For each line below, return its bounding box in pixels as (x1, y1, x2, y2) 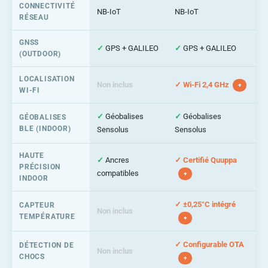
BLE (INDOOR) (19, 124, 71, 133)
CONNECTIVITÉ (19, 1, 75, 10)
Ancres (103, 155, 129, 165)
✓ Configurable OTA (175, 239, 244, 249)
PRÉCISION (19, 162, 61, 171)
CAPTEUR (19, 200, 55, 209)
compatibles (97, 168, 139, 178)
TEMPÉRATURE (19, 212, 75, 221)
